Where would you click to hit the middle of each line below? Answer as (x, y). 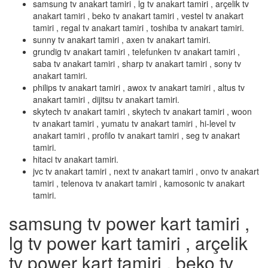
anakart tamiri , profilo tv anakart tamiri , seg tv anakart (136, 135)
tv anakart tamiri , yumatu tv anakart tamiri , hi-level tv (134, 124)
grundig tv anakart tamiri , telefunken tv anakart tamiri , (136, 52)
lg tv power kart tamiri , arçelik (128, 243)
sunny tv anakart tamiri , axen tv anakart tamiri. (122, 40)
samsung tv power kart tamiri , (129, 223)
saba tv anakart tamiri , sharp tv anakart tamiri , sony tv (137, 64)
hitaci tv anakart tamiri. (76, 159)
